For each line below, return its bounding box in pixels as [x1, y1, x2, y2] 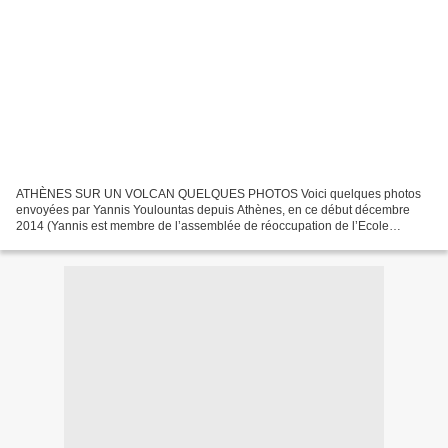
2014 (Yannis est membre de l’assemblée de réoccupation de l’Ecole [16, 218, 389, 233]
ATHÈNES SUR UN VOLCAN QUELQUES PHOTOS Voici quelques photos [16, 186, 421, 201]
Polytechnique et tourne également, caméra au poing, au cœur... [16, 234, 363, 249]
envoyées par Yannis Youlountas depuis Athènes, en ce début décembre [16, 202, 410, 217]
